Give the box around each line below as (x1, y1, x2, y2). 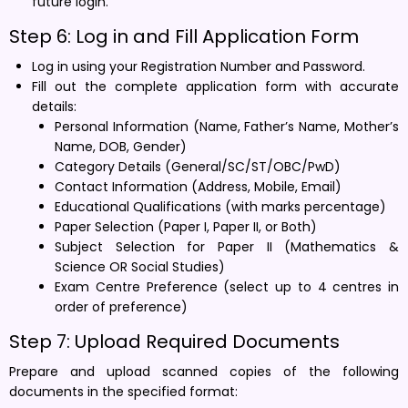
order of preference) (55, 297, 188, 316)
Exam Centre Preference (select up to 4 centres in (55, 277, 399, 296)
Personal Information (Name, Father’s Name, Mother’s (55, 117, 399, 136)
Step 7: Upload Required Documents (9, 328, 340, 354)
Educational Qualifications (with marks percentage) (55, 197, 386, 216)
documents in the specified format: (9, 382, 238, 401)
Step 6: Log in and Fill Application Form (9, 23, 359, 49)
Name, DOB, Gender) (55, 137, 187, 156)
